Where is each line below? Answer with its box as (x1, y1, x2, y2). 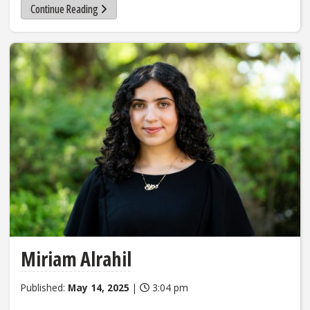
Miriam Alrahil (21, 245, 131, 272)
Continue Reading (30, 1, 98, 17)
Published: (21, 280, 68, 294)
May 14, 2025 (68, 280, 129, 294)
